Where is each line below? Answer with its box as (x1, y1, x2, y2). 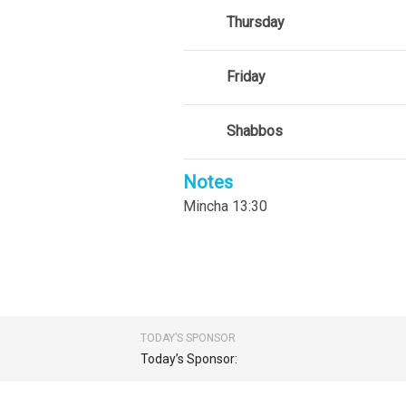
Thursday (227, 14, 285, 32)
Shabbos (227, 122, 283, 140)
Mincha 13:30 (183, 197, 267, 215)
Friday (227, 68, 266, 86)
